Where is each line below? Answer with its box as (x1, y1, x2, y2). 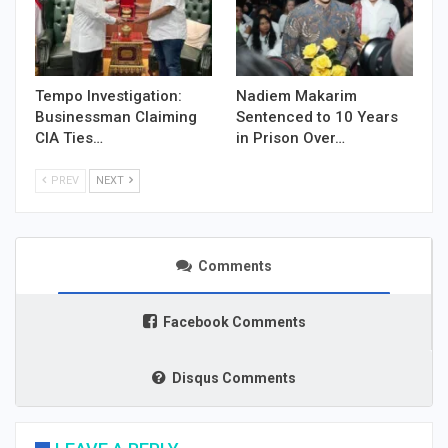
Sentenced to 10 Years (236, 108, 398, 127)
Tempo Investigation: (35, 87, 182, 106)
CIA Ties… (35, 129, 103, 148)
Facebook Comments (162, 314, 306, 331)
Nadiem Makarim (236, 87, 357, 106)
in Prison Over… (236, 129, 345, 148)
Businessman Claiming (35, 108, 197, 127)
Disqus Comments (172, 370, 296, 387)
